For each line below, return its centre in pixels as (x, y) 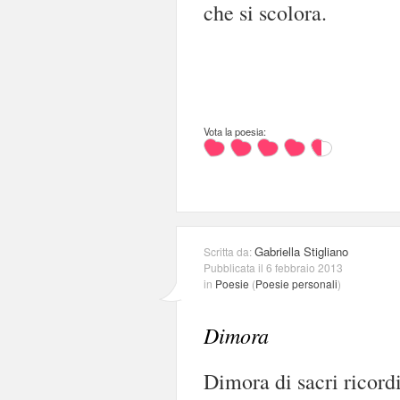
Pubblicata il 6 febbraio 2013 (273, 267)
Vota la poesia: (235, 131)
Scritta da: (229, 251)
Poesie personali (296, 283)
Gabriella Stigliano (301, 251)
